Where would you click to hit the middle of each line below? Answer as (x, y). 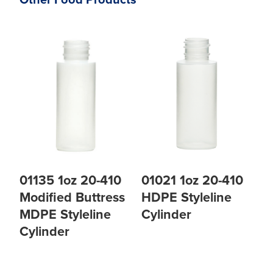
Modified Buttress (72, 198)
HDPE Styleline (186, 198)
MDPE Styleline (65, 215)
